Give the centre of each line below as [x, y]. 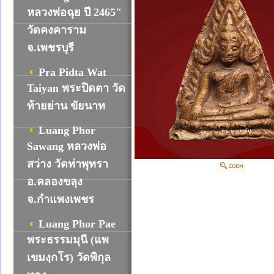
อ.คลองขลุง [55, 182]
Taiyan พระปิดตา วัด [76, 88]
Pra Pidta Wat [72, 72]
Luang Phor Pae [77, 224]
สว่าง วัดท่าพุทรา [68, 164]
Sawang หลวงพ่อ [67, 146]
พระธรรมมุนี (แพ [68, 240]
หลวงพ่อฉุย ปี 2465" [74, 12]
